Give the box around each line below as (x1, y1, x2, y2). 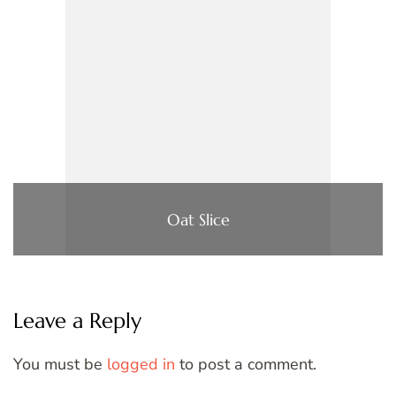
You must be (13, 354, 107, 376)
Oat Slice (166, 209, 230, 230)
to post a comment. (175, 354, 316, 376)
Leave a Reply (13, 308, 141, 335)
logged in (107, 354, 175, 376)
